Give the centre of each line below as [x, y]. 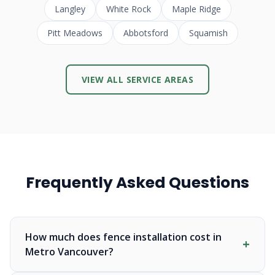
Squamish [208, 33]
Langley [70, 9]
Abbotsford [146, 33]
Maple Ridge [196, 9]
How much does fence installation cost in [123, 237]
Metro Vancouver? [69, 252]
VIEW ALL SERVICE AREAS [137, 79]
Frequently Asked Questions [137, 183]
